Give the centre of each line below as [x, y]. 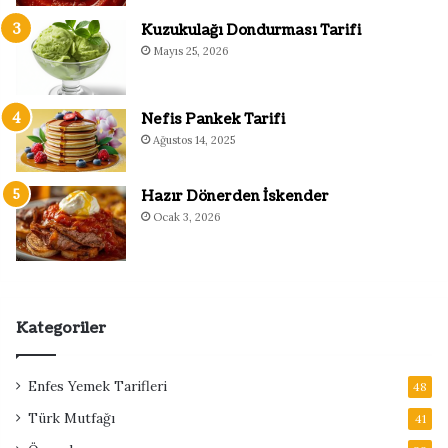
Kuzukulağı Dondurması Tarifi [251, 31]
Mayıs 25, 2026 [191, 51]
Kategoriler [61, 328]
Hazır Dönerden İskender [235, 196]
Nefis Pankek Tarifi [213, 120]
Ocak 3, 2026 [187, 216]
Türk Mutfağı [71, 417]
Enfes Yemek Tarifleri [97, 385]
